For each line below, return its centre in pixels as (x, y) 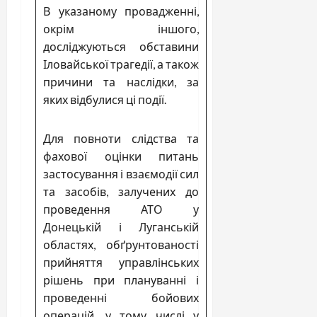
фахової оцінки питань (121, 156)
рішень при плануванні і (121, 279)
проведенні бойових (121, 297)
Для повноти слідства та (121, 138)
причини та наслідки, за (121, 81)
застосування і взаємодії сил (121, 173)
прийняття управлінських (121, 262)
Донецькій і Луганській (121, 226)
